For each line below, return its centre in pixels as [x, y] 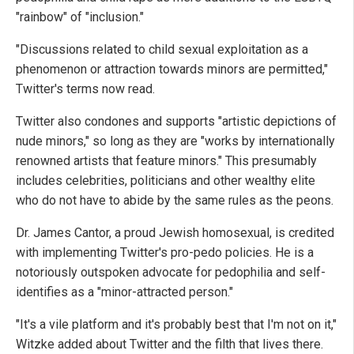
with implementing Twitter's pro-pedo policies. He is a [165, 253]
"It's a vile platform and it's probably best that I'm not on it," [176, 325]
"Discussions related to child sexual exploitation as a [162, 50]
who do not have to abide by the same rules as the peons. [175, 201]
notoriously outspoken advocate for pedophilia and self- [171, 273]
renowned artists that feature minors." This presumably [166, 161]
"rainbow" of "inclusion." [80, 17]
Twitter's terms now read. [85, 89]
